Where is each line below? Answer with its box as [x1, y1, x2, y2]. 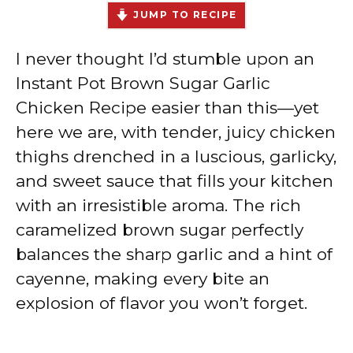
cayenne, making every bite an [16, 268, 269, 288]
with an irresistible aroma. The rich [16, 195, 301, 215]
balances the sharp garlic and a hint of [16, 243, 333, 264]
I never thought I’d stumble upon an [16, 48, 314, 69]
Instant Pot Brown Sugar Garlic [16, 72, 270, 93]
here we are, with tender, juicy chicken [16, 121, 336, 142]
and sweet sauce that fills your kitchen [16, 170, 333, 191]
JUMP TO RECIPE [133, 8, 237, 20]
